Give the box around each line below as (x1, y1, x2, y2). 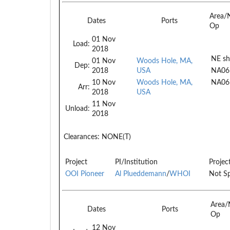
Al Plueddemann (115, 170, 166, 178)
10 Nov (92, 79, 116, 86)
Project (65, 158, 87, 166)
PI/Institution (115, 158, 158, 166)
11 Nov (92, 100, 116, 108)
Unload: (65, 105, 90, 112)
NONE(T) (100, 133, 131, 141)
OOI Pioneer (65, 170, 104, 178)
